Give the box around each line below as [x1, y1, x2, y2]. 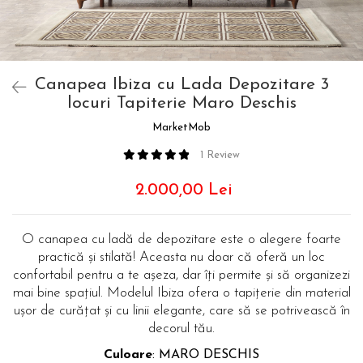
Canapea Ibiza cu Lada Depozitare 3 [34, 75, 329, 93]
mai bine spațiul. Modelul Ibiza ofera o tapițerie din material [12, 285, 351, 300]
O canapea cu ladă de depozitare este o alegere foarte [22, 232, 341, 246]
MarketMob [152, 122, 211, 133]
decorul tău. [148, 321, 215, 335]
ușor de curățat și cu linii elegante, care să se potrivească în [13, 303, 350, 318]
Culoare [104, 348, 152, 361]
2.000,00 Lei [135, 181, 233, 199]
